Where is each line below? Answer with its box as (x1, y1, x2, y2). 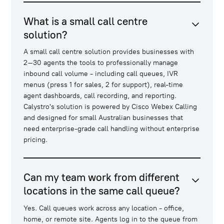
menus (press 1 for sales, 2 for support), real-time (23, 80, 183, 89)
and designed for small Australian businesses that (23, 113, 183, 122)
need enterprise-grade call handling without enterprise (23, 124, 200, 133)
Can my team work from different (23, 171, 180, 184)
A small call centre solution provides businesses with (23, 47, 194, 56)
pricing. (23, 135, 48, 144)
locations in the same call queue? (23, 184, 180, 197)
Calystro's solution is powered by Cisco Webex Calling (23, 102, 197, 111)
